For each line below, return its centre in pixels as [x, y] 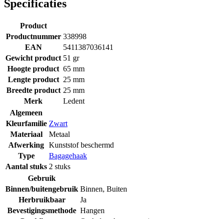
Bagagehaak [68, 155]
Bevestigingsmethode [42, 210]
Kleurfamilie [26, 123]
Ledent [74, 101]
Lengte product [33, 79]
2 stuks [60, 166]
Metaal [59, 134]
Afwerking [26, 145]
